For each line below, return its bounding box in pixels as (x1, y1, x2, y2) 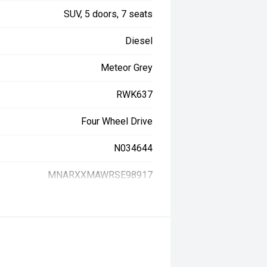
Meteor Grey (101, 62, 153, 74)
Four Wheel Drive (81, 116, 153, 128)
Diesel (125, 35, 153, 47)
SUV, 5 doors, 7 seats (64, 8, 153, 20)
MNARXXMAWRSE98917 (48, 169, 153, 181)
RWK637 (116, 89, 153, 101)
